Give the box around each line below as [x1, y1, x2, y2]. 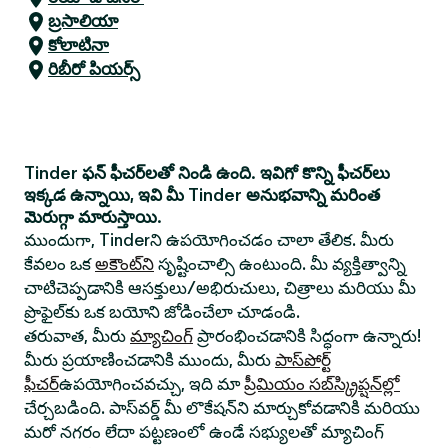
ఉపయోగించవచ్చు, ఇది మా [59, 374, 244, 394]
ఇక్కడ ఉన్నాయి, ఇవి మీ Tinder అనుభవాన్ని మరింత [24, 185, 380, 205]
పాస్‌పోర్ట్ [275, 350, 331, 370]
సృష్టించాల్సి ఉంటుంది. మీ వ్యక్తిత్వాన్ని [154, 254, 406, 274]
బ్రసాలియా [48, 9, 118, 34]
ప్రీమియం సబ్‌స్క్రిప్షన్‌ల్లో [244, 374, 400, 394]
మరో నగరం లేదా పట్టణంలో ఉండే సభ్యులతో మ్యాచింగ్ [24, 422, 384, 442]
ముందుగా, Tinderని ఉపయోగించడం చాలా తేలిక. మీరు [24, 230, 394, 250]
